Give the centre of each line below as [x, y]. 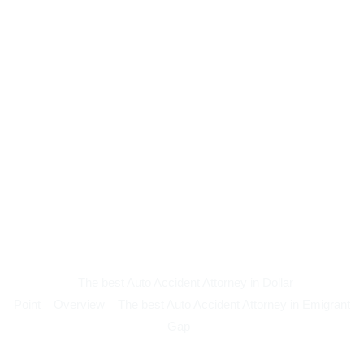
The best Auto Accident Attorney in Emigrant [234, 304]
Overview [79, 304]
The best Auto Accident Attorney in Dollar [185, 282]
